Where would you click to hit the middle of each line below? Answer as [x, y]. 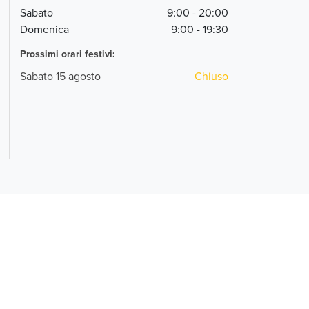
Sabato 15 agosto [60, 76]
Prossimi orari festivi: [67, 54]
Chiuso [211, 76]
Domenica [44, 29]
